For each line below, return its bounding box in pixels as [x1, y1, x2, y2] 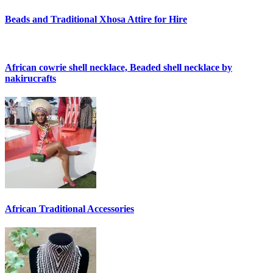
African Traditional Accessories [5, 204, 134, 214]
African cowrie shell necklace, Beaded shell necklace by [5, 62, 232, 73]
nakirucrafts [5, 73, 56, 83]
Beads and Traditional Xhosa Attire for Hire [5, 14, 187, 25]
